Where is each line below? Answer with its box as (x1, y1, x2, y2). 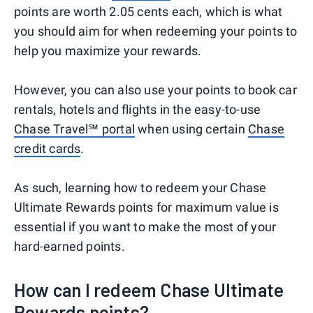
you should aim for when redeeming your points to (14, 23, 298, 38)
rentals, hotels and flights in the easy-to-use (14, 101, 261, 117)
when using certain (135, 121, 248, 136)
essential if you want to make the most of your (14, 219, 277, 234)
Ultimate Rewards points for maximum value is (14, 199, 279, 214)
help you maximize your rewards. (14, 43, 202, 58)
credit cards (14, 140, 81, 156)
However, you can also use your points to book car (14, 82, 297, 97)
